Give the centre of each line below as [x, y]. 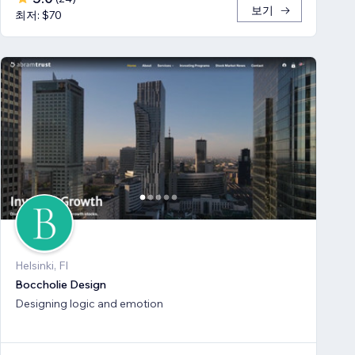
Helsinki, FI [42, 265]
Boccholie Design [61, 284]
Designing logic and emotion [89, 303]
